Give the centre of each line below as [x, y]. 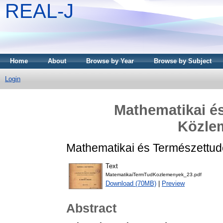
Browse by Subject [183, 61]
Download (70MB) [131, 184]
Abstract [91, 208]
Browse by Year [110, 61]
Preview [173, 184]
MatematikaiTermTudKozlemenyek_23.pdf [154, 175]
